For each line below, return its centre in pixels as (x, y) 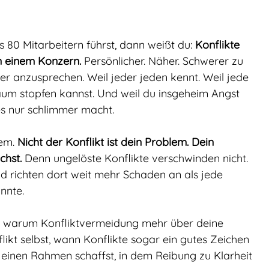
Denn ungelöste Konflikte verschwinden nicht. (136, 158)
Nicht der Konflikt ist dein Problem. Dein (117, 142)
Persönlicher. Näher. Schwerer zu (164, 61)
